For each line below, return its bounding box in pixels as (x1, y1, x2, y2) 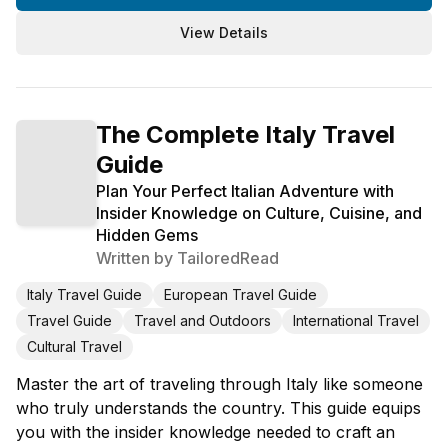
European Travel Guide (164, 285, 317, 303)
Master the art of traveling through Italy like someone (16, 373, 423, 394)
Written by (96, 247, 177, 268)
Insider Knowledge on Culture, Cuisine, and (96, 202, 422, 223)
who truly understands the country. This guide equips (16, 397, 421, 418)
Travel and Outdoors (134, 311, 271, 329)
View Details (180, 23, 268, 41)
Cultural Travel (27, 337, 122, 355)
